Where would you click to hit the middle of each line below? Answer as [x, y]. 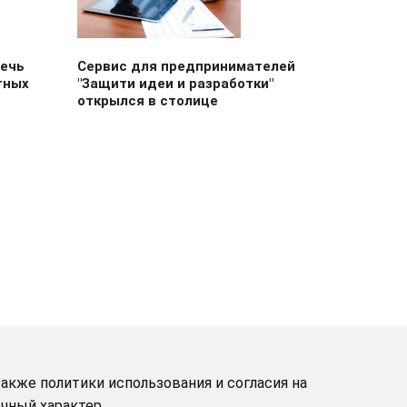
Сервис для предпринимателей [186, 66]
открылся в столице [147, 101]
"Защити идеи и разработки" [175, 84]
